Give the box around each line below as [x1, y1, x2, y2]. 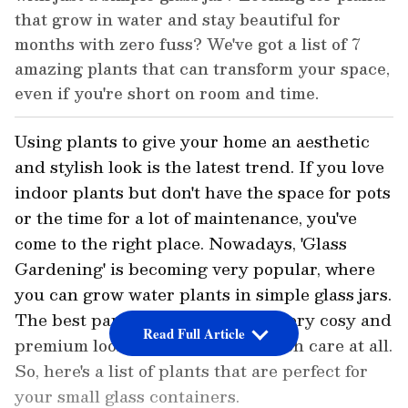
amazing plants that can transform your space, [15, 56, 390, 82]
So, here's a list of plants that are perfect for [15, 357, 368, 384]
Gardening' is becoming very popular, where [15, 255, 375, 282]
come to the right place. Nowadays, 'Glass [15, 229, 347, 257]
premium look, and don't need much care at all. [15, 331, 393, 359]
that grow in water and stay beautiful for [15, 6, 341, 33]
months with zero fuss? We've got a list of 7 [15, 31, 360, 57]
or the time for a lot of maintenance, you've [15, 204, 357, 231]
